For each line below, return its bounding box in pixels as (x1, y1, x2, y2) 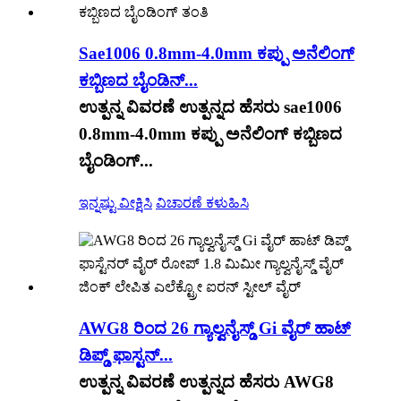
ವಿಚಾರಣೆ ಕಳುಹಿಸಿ (156, 195, 249, 211)
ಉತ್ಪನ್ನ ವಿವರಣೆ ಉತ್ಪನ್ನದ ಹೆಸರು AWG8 (79, 372, 334, 392)
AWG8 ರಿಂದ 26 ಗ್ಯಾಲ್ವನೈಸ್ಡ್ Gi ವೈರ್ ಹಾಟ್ (79, 319, 351, 338)
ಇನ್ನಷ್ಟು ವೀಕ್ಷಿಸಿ (79, 195, 152, 211)
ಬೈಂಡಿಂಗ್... (79, 150, 153, 170)
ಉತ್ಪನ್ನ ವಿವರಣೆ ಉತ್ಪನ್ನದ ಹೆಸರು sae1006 (79, 97, 342, 116)
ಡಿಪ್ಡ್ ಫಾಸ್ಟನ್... (79, 346, 173, 365)
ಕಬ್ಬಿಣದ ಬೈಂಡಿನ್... (79, 70, 198, 90)
